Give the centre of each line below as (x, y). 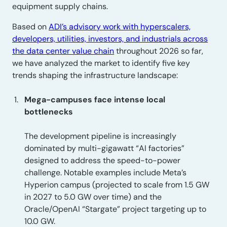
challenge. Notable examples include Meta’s (105, 173)
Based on (30, 27)
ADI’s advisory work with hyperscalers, (120, 27)
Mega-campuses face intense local (95, 100)
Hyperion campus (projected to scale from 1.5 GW (117, 185)
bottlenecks (49, 112)
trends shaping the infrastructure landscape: (95, 75)
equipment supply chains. (60, 6)
